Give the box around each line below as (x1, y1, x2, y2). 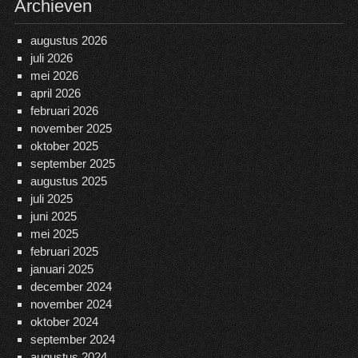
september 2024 (30, 332, 115, 347)
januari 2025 (30, 262, 93, 276)
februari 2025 (30, 245, 98, 259)
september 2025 (30, 157, 115, 171)
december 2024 (30, 280, 112, 294)
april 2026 (30, 86, 81, 101)
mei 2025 (30, 227, 78, 241)
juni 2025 (30, 209, 77, 224)
